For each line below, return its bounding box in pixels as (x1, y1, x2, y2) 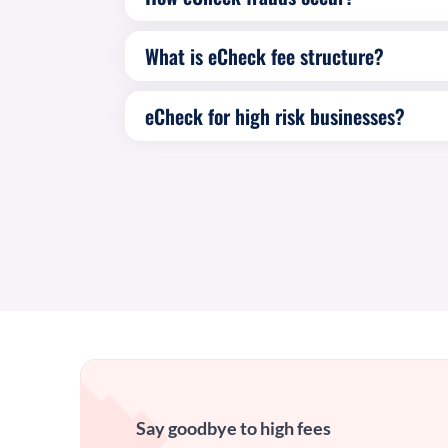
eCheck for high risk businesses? (144, 101, 405, 131)
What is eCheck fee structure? (144, 41, 384, 71)
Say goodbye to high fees (136, 417, 331, 439)
